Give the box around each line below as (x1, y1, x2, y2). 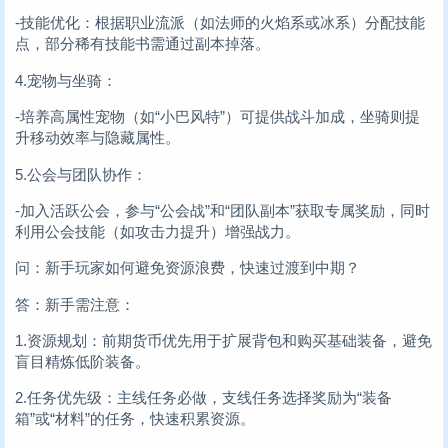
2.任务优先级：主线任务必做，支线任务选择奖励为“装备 (15, 389, 392, 407)
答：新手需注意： (15, 295, 135, 313)
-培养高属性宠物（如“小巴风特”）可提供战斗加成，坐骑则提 (15, 108, 420, 126)
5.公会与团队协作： (15, 165, 147, 183)
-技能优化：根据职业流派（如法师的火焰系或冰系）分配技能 (15, 14, 425, 32)
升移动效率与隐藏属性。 (15, 129, 180, 147)
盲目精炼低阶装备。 (15, 353, 150, 371)
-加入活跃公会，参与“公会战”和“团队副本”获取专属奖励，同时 (15, 201, 430, 219)
